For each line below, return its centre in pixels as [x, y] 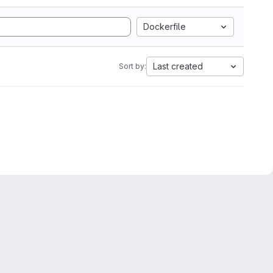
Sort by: [133, 66]
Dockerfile [165, 27]
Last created [178, 66]
